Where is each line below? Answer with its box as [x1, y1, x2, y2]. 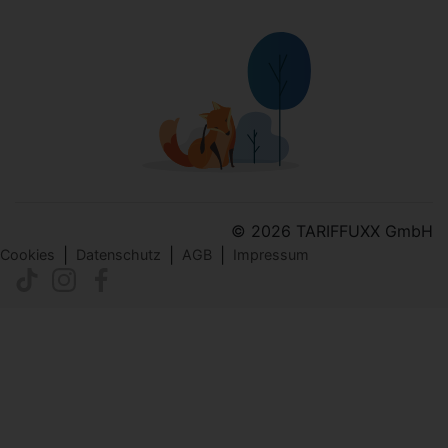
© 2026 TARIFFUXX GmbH [231, 220, 433, 241]
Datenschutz [76, 246, 161, 263]
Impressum [233, 246, 309, 263]
